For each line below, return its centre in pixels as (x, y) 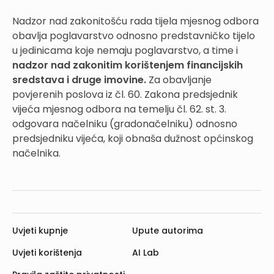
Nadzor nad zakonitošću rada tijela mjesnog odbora (135, 21)
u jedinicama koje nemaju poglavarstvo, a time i (125, 50)
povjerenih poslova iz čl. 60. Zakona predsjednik (125, 94)
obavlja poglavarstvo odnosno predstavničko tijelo (134, 35)
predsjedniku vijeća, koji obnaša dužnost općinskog (133, 138)
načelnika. (36, 153)
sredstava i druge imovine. (80, 80)
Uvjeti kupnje (40, 230)
